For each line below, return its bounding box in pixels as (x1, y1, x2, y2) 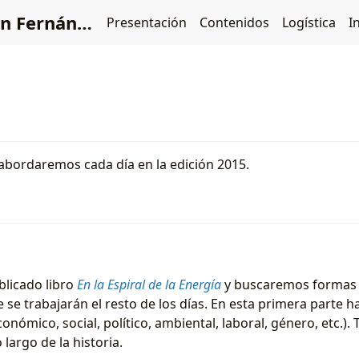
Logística (282, 14, 336, 31)
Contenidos (200, 14, 269, 31)
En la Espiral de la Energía (77, 276, 221, 294)
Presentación (107, 14, 187, 31)
